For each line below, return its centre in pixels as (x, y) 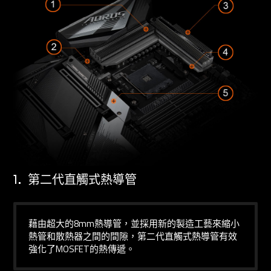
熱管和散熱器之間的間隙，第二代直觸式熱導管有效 (133, 237)
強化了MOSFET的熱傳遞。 (82, 249)
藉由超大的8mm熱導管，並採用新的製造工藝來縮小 (134, 224)
